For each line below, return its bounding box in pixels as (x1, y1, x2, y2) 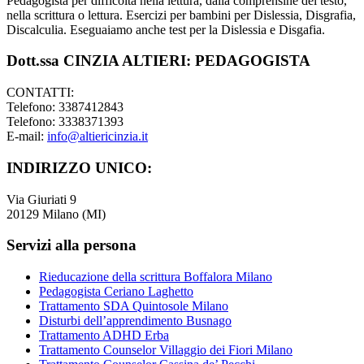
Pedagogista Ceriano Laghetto (39, 284, 193, 298)
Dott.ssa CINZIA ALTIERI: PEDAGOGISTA (6, 52, 310, 70)
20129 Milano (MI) (6, 206, 106, 221)
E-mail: (6, 129, 47, 144)
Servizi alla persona (6, 236, 136, 254)
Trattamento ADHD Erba (39, 328, 169, 342)
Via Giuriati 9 (6, 192, 76, 206)
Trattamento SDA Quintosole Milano (39, 299, 228, 313)
